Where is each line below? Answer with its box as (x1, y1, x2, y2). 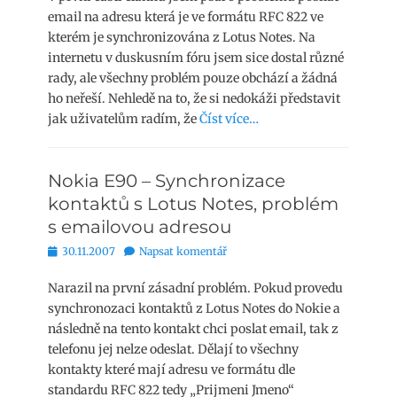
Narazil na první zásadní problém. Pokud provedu (48, 280, 343, 296)
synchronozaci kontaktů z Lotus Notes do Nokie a (48, 300, 340, 316)
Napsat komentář (139, 245, 227, 258)
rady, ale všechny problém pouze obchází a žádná (48, 70, 338, 86)
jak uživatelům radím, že (48, 111, 199, 127)
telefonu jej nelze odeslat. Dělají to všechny (48, 341, 299, 357)
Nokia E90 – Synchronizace (48, 170, 285, 191)
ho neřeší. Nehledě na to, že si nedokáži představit (48, 90, 340, 106)
